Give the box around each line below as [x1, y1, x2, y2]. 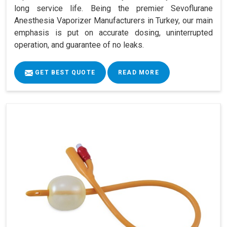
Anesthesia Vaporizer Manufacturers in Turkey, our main [14, 16, 213, 26]
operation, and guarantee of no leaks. [14, 40, 144, 50]
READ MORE [118, 69, 159, 77]
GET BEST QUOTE [33, 69, 95, 77]
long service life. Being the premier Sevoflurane [14, 4, 213, 14]
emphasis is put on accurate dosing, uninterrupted [14, 28, 213, 38]
